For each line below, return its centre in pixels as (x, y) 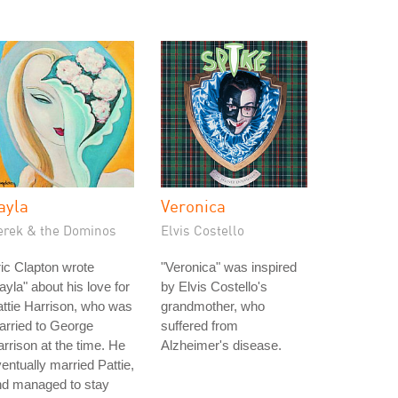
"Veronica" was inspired (229, 267)
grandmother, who (213, 306)
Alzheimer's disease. (221, 345)
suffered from (199, 326)
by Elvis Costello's (214, 287)
